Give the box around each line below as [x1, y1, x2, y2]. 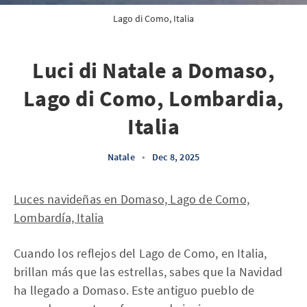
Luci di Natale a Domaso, [32, 57, 275, 84]
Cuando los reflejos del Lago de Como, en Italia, [14, 245, 267, 261]
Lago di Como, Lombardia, [23, 85, 284, 112]
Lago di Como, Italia [113, 12, 194, 25]
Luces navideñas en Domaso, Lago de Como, [14, 191, 250, 207]
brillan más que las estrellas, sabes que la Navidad [14, 264, 283, 280]
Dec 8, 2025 [152, 151, 200, 163]
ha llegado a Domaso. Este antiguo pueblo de [14, 282, 255, 298]
